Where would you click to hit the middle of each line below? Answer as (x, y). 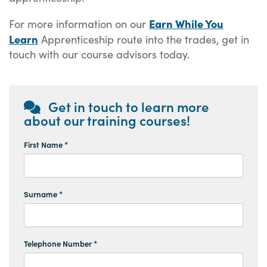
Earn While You (186, 24)
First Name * (46, 145)
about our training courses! (107, 120)
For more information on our (79, 24)
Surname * (43, 194)
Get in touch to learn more (127, 107)
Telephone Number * (60, 244)
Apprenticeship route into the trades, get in (144, 39)
